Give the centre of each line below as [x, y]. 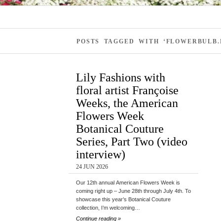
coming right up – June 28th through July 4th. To [134, 191]
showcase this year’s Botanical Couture [124, 200]
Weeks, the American [127, 103]
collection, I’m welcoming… [108, 208]
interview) [101, 154]
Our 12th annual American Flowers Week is [128, 183]
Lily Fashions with [121, 77]
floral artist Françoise [128, 90]
